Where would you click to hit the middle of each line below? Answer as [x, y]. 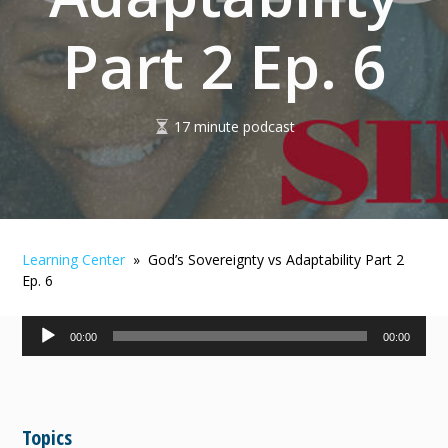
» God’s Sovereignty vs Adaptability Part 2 [265, 259]
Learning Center [74, 259]
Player [48, 356]
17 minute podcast [234, 126]
